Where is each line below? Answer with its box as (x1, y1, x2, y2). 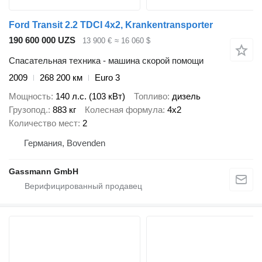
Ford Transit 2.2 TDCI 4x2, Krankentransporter (9, 20, 213, 30)
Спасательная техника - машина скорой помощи (9, 55, 204, 65)
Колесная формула (85, 105, 163, 115)
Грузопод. (9, 105, 48, 115)
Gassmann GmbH (9, 167, 78, 177)
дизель (172, 91, 201, 102)
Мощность (9, 91, 51, 102)
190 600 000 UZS (9, 35, 75, 46)
